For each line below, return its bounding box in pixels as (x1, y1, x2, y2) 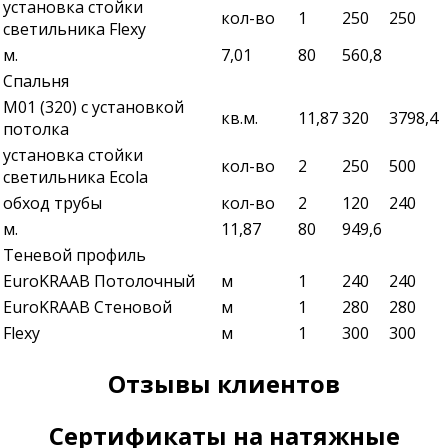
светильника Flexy (3, 17, 146, 40)
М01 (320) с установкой (3, 95, 184, 118)
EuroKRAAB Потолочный (3, 269, 195, 292)
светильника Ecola (3, 165, 148, 188)
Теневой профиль (3, 243, 146, 266)
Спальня (3, 69, 69, 92)
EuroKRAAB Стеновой (3, 295, 172, 318)
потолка (3, 117, 69, 140)
